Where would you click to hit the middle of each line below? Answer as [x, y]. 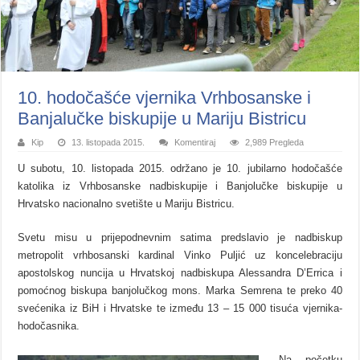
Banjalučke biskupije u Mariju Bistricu [162, 118]
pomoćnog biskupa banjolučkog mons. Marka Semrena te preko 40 [180, 290]
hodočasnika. [49, 325]
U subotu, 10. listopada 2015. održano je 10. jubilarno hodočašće [180, 168]
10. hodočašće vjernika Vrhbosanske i [165, 97]
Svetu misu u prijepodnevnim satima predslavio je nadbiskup [180, 237]
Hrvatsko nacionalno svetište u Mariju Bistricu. [127, 203]
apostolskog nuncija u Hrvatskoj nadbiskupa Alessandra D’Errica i [180, 272]
